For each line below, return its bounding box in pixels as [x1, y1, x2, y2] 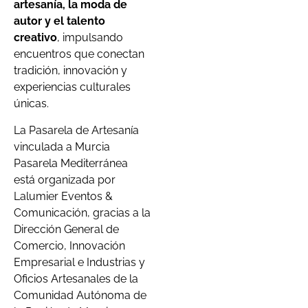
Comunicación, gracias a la [14, 206, 151, 219]
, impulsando [57, 31, 123, 45]
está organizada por [14, 173, 115, 186]
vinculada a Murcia [14, 140, 110, 153]
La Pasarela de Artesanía [14, 123, 139, 137]
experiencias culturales [14, 80, 131, 94]
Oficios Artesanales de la [14, 272, 138, 285]
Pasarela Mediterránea [14, 156, 128, 170]
